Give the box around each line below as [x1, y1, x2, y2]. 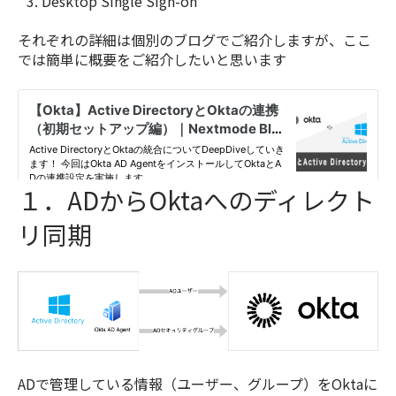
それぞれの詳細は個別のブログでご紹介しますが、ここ [18, 29, 371, 51]
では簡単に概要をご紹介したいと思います [18, 49, 286, 71]
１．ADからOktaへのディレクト [18, 181, 375, 217]
